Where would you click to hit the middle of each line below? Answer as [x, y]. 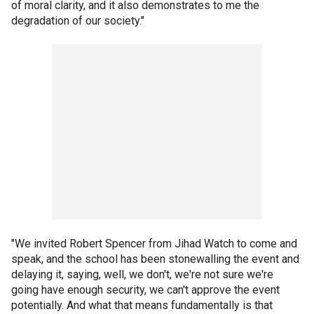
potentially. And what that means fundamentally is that [142, 305]
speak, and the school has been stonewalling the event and [155, 259]
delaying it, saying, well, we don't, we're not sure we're [142, 274]
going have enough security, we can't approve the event [145, 290]
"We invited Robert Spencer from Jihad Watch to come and [154, 244]
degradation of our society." [78, 21]
